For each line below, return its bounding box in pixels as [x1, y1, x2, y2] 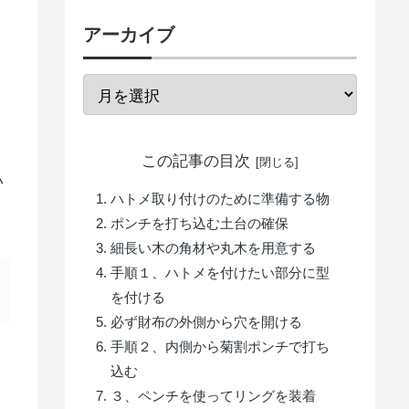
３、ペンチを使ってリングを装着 [110, 387, 317, 404]
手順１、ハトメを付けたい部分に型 [110, 264, 330, 280]
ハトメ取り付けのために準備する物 [110, 190, 330, 206]
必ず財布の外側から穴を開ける [110, 313, 303, 330]
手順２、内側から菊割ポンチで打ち [110, 338, 330, 354]
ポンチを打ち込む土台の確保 [110, 215, 289, 231]
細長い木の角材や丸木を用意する [110, 239, 317, 256]
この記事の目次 [141, 152, 250, 171]
